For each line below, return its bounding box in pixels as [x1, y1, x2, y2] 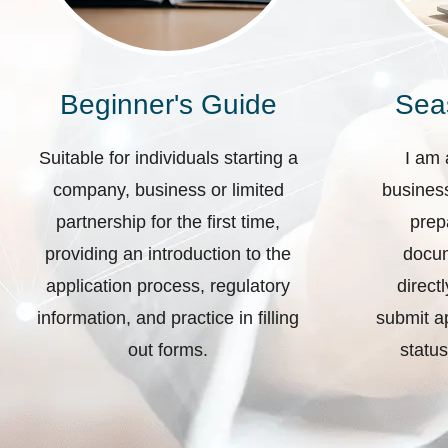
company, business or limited [52, 180, 284, 201]
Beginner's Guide [59, 89, 277, 121]
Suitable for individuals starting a [38, 148, 298, 169]
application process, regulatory [46, 276, 290, 297]
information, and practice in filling [37, 308, 299, 329]
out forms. [128, 340, 208, 361]
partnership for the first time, [56, 212, 280, 233]
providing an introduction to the [45, 244, 291, 265]
